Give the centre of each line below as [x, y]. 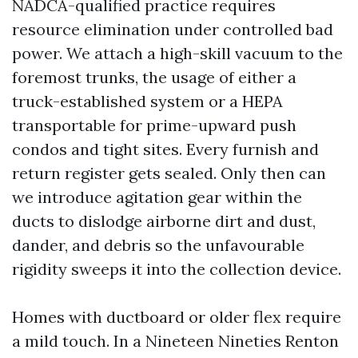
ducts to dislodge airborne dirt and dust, [164, 221]
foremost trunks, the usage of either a [154, 77]
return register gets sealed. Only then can [169, 173]
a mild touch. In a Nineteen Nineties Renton [175, 341]
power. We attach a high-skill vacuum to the [177, 53]
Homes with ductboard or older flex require [177, 317]
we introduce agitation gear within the [157, 197]
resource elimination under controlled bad [173, 29]
